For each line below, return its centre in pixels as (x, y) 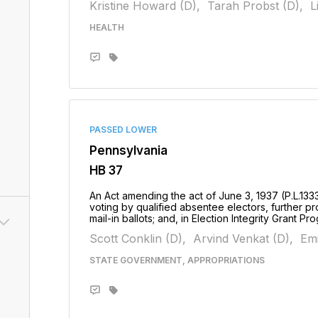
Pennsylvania (128, 150)
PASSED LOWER (123, 130)
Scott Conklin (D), (137, 238)
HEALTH (106, 27)
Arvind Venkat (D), (243, 238)
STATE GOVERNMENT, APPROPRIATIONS (177, 260)
